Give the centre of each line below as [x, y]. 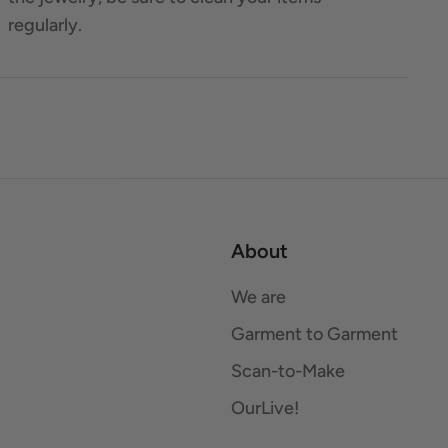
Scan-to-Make [288, 370]
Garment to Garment [314, 333]
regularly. [44, 24]
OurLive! [265, 407]
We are [258, 296]
